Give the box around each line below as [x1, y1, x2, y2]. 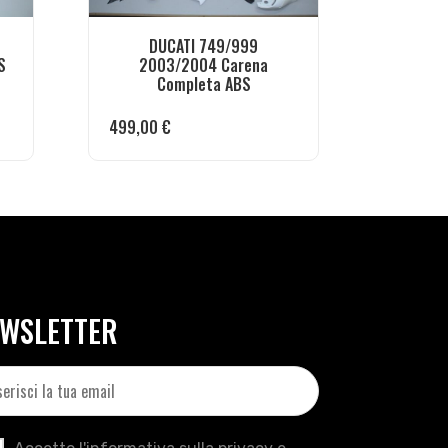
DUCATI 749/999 [149, 34, 258, 59]
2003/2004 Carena [139, 53, 268, 78]
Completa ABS [156, 72, 251, 97]
